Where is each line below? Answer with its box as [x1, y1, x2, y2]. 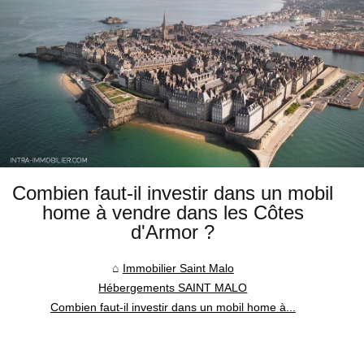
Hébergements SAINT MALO [98, 280, 248, 294]
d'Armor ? [131, 220, 215, 243]
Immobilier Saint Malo [122, 261, 234, 275]
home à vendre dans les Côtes [41, 201, 304, 223]
